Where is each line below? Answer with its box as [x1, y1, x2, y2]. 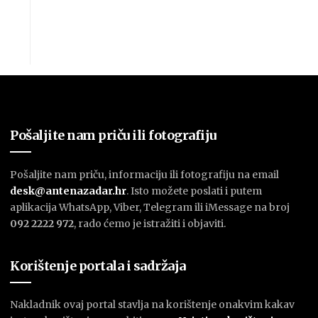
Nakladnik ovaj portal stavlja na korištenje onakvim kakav [10, 298, 295, 312]
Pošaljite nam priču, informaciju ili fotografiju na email [10, 168, 280, 181]
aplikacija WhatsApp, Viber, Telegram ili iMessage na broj [10, 200, 290, 214]
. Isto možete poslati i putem [126, 184, 263, 197]
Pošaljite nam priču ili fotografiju [10, 126, 216, 143]
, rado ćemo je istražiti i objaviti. [74, 216, 226, 230]
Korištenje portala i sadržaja [10, 257, 186, 274]
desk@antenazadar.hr [10, 184, 127, 197]
